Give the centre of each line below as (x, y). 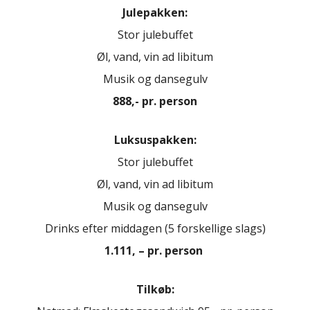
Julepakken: (155, 12)
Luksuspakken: (155, 139)
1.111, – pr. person (154, 250)
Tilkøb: (155, 289)
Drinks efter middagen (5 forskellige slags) (155, 228)
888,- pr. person (155, 101)
